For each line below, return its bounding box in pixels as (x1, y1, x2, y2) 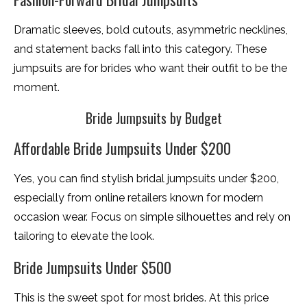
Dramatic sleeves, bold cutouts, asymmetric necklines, (14, 23, 288, 36)
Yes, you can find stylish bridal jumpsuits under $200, (14, 171, 279, 185)
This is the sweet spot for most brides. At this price (14, 291, 269, 304)
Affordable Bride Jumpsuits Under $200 (14, 136, 231, 159)
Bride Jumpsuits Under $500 (14, 256, 171, 278)
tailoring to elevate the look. (14, 229, 154, 243)
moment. (14, 80, 60, 94)
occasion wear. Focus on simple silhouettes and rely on (14, 210, 291, 223)
